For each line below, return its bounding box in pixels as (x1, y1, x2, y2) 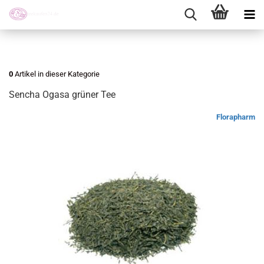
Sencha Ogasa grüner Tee (9, 89, 115, 100)
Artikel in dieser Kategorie (13, 70, 100, 78)
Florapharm (216, 113, 255, 121)
